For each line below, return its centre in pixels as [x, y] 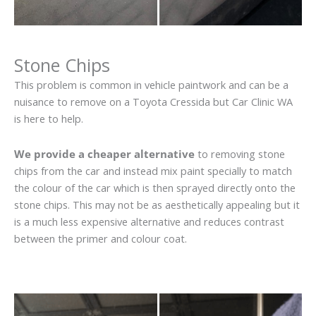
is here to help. [49, 119]
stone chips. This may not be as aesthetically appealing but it [157, 205]
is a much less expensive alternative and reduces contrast [149, 221]
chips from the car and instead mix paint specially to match [153, 171]
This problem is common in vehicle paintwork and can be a [151, 85]
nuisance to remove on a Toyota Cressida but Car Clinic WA [153, 102]
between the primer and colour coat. [101, 238]
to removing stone [240, 154]
